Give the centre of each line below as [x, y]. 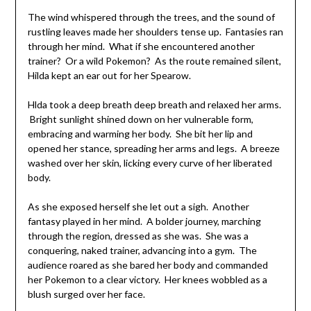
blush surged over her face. [86, 294]
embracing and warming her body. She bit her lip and [140, 133]
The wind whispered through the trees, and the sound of [151, 17]
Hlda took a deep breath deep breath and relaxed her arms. [154, 104]
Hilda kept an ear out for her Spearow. [109, 75]
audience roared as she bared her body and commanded [148, 264]
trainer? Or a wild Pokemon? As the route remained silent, [154, 60]
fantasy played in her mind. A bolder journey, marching [144, 221]
